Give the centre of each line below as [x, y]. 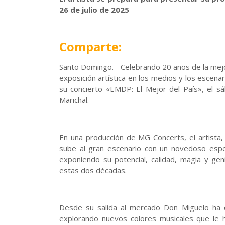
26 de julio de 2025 [94, 10]
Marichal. [74, 100]
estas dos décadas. [93, 170]
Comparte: [92, 46]
